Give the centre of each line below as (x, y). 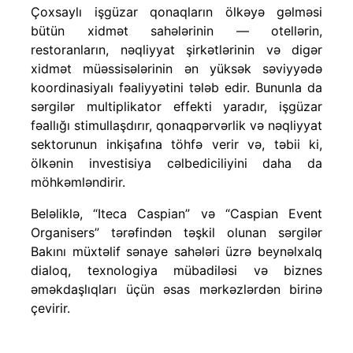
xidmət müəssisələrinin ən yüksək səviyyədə (176, 68)
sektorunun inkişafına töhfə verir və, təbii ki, (176, 144)
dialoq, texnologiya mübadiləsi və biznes (176, 270)
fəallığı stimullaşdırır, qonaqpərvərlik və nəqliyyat (176, 125)
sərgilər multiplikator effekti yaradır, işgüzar (176, 106)
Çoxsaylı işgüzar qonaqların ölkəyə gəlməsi (176, 11)
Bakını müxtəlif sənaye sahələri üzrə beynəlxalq (176, 251)
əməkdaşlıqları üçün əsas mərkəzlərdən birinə (176, 289)
